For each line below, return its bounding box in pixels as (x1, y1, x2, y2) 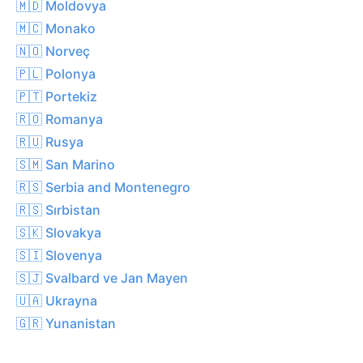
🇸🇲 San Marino (16, 156, 115, 173)
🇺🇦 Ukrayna (16, 292, 97, 309)
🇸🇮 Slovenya (16, 246, 102, 263)
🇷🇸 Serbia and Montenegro (16, 178, 190, 195)
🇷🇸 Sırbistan (16, 201, 100, 218)
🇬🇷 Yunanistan (16, 314, 116, 331)
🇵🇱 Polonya (16, 65, 96, 82)
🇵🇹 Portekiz (16, 88, 97, 105)
